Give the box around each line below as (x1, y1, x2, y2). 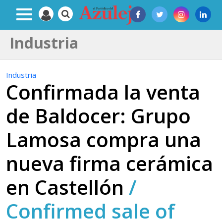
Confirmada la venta (6, 78, 200, 106)
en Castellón (6, 173, 129, 201)
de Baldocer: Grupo (6, 102, 191, 129)
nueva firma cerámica (6, 150, 213, 177)
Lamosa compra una (6, 126, 201, 153)
